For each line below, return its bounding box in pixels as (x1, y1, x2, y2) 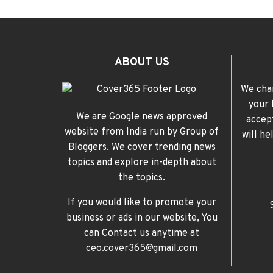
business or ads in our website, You (66, 212, 218, 225)
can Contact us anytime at (84, 227, 200, 240)
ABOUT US (114, 55, 169, 70)
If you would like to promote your (67, 197, 216, 210)
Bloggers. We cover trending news (68, 141, 216, 154)
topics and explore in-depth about (67, 157, 216, 169)
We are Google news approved (76, 111, 208, 124)
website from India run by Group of (65, 126, 219, 139)
